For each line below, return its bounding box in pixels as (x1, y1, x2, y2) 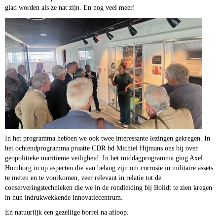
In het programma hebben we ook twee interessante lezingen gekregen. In (5, 134, 210, 142)
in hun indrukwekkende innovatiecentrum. (5, 193, 125, 201)
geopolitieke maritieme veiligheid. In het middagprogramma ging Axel (5, 154, 203, 162)
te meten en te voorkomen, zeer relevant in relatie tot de (5, 174, 161, 182)
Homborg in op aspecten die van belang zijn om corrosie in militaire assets (5, 164, 213, 172)
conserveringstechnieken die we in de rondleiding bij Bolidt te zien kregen (5, 184, 212, 191)
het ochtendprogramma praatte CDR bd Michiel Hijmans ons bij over (5, 144, 198, 152)
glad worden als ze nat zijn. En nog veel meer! (5, 3, 135, 11)
